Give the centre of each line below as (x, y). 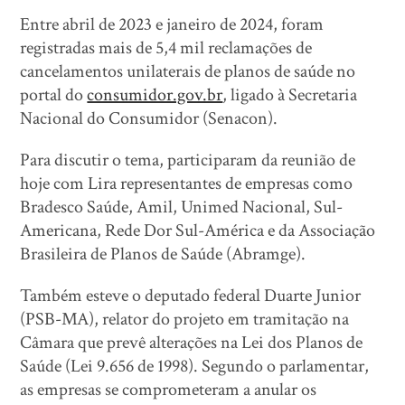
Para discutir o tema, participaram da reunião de (188, 160)
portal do (54, 94)
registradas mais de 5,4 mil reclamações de (166, 47)
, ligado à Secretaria (290, 94)
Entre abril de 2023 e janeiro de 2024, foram (172, 24)
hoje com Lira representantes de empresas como (187, 183)
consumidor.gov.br (155, 94)
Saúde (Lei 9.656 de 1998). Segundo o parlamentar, (195, 366)
